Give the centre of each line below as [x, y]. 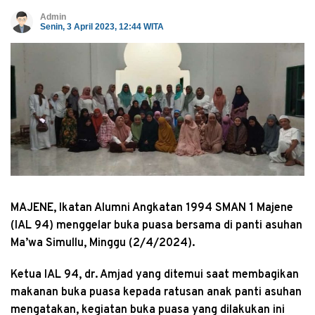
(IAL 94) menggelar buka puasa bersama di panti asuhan [156, 225]
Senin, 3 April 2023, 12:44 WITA [102, 27]
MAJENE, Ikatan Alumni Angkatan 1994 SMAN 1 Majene [152, 208]
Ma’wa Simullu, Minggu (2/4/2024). [103, 243]
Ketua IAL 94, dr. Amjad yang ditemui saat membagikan [155, 275]
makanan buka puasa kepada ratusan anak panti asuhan [156, 292]
